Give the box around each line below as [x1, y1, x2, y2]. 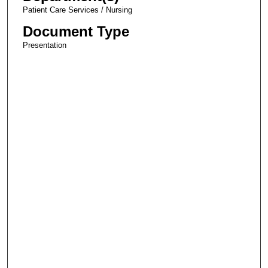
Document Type [22, 23, 129, 40]
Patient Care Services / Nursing [22, 5, 132, 15]
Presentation [22, 41, 66, 50]
